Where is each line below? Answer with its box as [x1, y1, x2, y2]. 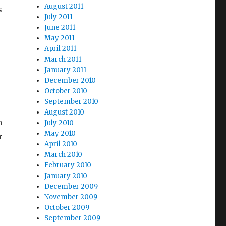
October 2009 [44, 203, 90, 212]
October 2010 [44, 87, 88, 95]
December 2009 [44, 182, 98, 191]
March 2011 [44, 55, 82, 64]
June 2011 [44, 23, 76, 32]
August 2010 [44, 108, 85, 117]
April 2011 [44, 44, 77, 53]
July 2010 [44, 119, 74, 127]
